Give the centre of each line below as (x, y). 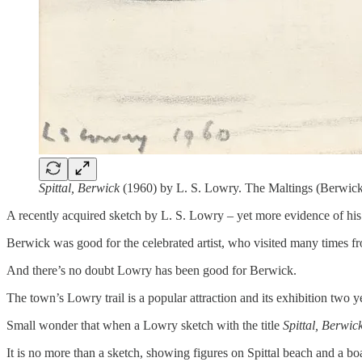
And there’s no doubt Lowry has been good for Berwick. (152, 270)
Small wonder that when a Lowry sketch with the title (145, 325)
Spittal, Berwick (81, 187)
